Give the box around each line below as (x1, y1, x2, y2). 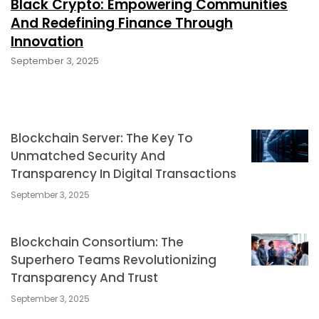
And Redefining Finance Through (11, 13, 233, 33)
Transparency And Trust (11, 268, 158, 286)
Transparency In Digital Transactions (11, 164, 236, 182)
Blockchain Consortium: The (11, 233, 184, 251)
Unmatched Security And (11, 147, 165, 164)
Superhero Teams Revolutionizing (11, 251, 216, 268)
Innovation (11, 31, 83, 51)
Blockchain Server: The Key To (11, 129, 193, 147)
